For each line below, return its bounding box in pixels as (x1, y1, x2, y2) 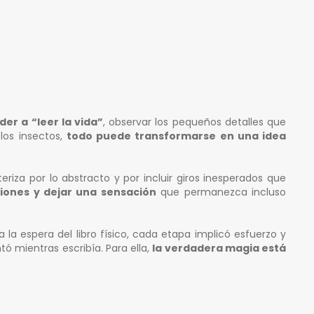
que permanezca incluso (156, 185, 287, 200)
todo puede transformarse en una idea (66, 129, 286, 144)
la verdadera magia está (152, 241, 287, 256)
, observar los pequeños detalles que (103, 115, 287, 130)
